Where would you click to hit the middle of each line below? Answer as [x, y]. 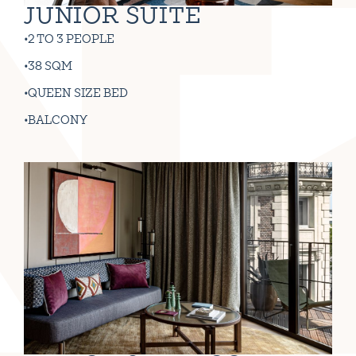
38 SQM [50, 66]
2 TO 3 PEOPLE [71, 39]
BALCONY [58, 120]
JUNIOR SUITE [113, 17]
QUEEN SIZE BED [78, 93]
